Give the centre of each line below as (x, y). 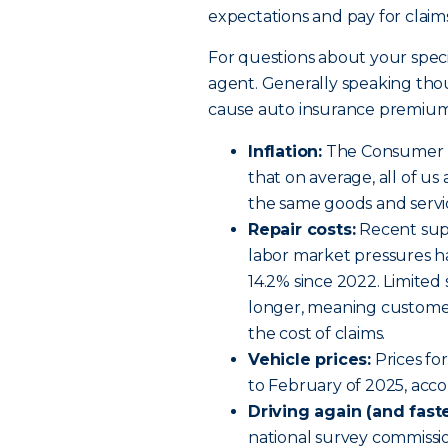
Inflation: (285, 151)
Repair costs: (302, 229)
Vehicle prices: (309, 359)
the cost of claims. (317, 333)
